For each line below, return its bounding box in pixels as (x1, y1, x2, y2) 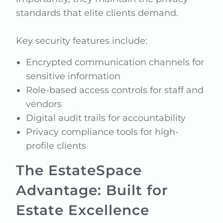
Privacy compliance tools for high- (26, 126, 179, 137)
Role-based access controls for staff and (26, 85, 204, 96)
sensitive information (26, 71, 121, 82)
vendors (26, 99, 62, 110)
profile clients (26, 140, 87, 151)
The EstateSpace (16, 162, 142, 179)
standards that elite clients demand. (16, 7, 179, 18)
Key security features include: (16, 35, 148, 46)
